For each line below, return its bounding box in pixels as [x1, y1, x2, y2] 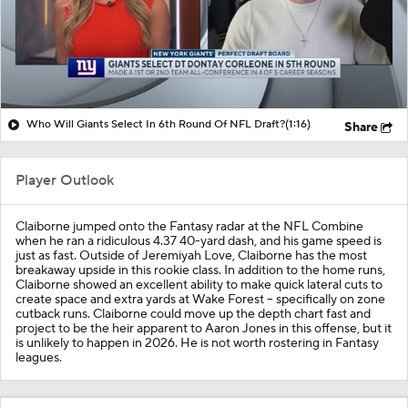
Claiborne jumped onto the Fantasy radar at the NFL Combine [15, 218, 363, 235]
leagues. [15, 349, 62, 366]
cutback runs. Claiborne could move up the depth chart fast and [15, 305, 371, 322]
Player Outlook [15, 170, 114, 189]
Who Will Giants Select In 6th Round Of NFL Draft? [26, 117, 285, 131]
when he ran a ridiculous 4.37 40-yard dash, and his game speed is [15, 232, 382, 250]
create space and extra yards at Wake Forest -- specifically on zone [15, 291, 385, 308]
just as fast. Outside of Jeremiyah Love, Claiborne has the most [15, 247, 367, 264]
